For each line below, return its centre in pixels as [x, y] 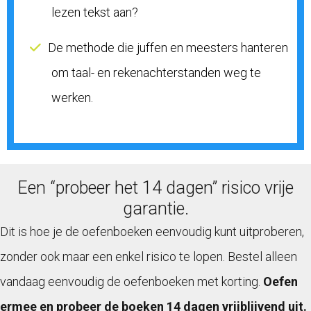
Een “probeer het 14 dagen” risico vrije [155, 187]
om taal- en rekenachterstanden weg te [156, 72]
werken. [72, 97]
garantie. [155, 208]
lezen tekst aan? [95, 12]
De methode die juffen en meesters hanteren [168, 47]
